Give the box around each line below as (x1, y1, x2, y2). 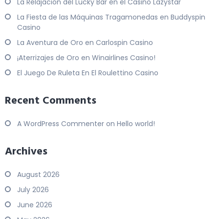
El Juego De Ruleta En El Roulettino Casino (17, 68, 158, 78)
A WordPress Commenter (17, 119, 104, 129)
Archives (5, 143, 47, 161)
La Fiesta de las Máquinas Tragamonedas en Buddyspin (17, 12, 205, 22)
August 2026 (17, 170, 60, 180)
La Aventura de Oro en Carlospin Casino (17, 38, 153, 48)
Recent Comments (5, 92, 96, 110)
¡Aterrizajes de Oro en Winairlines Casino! (17, 53, 155, 63)
